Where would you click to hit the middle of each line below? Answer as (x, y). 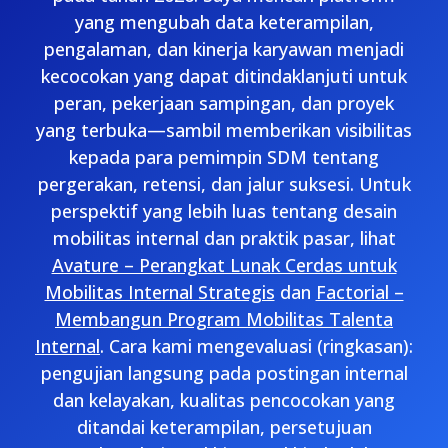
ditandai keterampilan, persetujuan (224, 427)
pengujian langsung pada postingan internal (224, 373)
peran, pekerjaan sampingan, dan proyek (224, 103)
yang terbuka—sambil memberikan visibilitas (224, 130)
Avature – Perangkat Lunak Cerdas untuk (224, 265)
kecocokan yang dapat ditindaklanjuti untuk (224, 76)
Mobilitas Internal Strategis (159, 292)
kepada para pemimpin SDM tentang (224, 157)
